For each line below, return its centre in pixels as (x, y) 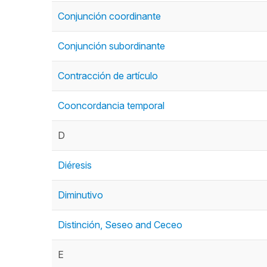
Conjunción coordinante (109, 16)
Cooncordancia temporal (111, 105)
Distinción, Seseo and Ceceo (120, 225)
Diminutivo (80, 195)
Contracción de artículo (108, 76)
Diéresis (75, 165)
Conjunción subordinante (111, 46)
